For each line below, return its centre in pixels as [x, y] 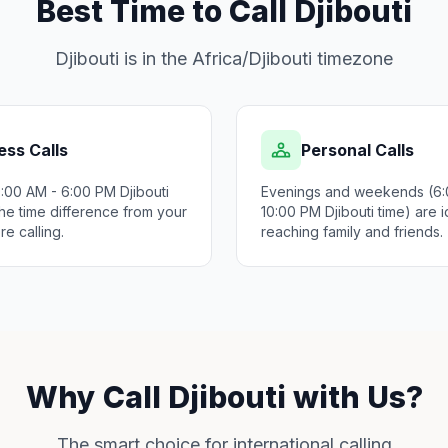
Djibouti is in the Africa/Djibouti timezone [224, 58]
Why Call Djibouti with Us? [224, 397]
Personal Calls [357, 150]
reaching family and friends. [352, 231]
